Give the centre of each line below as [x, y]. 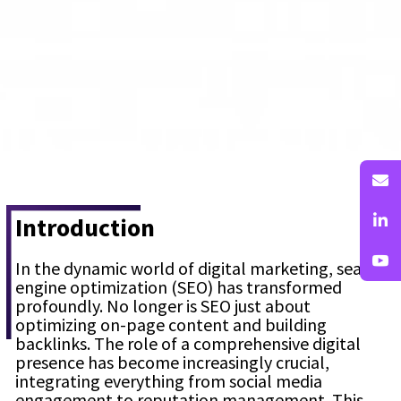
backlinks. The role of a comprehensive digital [188, 344]
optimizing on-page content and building [171, 325]
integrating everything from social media [169, 381]
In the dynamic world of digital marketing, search [200, 269]
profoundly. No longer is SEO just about [163, 306]
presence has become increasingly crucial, [172, 363]
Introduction [85, 228]
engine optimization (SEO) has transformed [179, 287]
